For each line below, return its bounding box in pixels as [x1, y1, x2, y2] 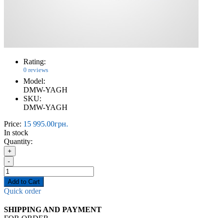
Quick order [4, 187, 41, 196]
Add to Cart [8, 178, 40, 186]
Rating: [23, 57, 46, 66]
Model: [23, 77, 45, 86]
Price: [4, 120, 21, 128]
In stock [4, 128, 28, 137]
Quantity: [4, 137, 33, 146]
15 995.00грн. [23, 120, 68, 128]
